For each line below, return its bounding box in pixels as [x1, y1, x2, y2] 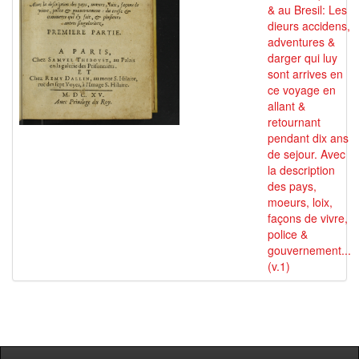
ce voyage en [268, 82, 336, 98]
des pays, [268, 178, 317, 194]
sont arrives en [268, 66, 343, 82]
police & [268, 226, 308, 242]
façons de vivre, [268, 210, 348, 226]
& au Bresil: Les [268, 2, 347, 18]
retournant [268, 114, 321, 130]
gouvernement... [268, 242, 351, 258]
